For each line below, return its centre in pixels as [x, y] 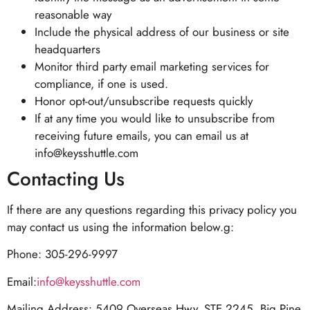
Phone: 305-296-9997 [62, 254]
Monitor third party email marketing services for [152, 66]
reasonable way [73, 14]
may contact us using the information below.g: [120, 227]
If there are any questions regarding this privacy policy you [152, 209]
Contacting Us [66, 179]
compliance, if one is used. [101, 83]
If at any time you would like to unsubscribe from [155, 118]
